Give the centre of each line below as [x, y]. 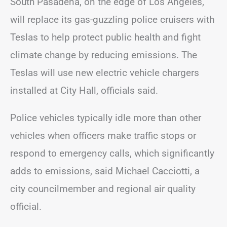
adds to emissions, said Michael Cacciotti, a [105, 171]
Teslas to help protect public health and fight [105, 37]
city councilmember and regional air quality [103, 188]
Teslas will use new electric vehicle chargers [105, 72]
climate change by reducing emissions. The [104, 55]
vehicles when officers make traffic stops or [103, 135]
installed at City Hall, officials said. [84, 90]
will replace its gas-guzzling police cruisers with [112, 19]
